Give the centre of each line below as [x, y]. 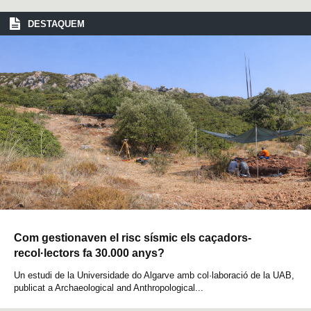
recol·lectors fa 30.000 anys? [89, 253]
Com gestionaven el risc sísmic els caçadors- [133, 238]
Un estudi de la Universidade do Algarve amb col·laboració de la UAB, [154, 276]
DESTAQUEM [56, 24]
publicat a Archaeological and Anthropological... [109, 288]
